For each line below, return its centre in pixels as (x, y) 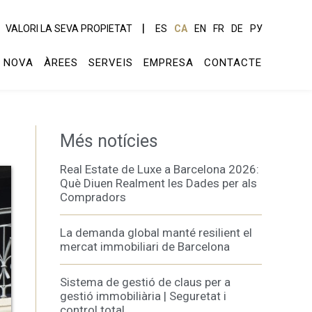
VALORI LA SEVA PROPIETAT (69, 29)
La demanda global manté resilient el (156, 233)
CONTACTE (233, 62)
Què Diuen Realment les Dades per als (158, 183)
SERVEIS (111, 62)
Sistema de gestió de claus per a (145, 282)
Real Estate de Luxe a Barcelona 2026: (159, 169)
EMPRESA (169, 62)
